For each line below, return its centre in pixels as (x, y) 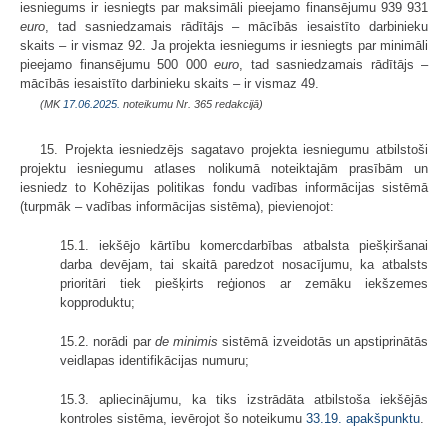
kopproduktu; (97, 302)
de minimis (186, 341)
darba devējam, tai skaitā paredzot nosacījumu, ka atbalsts (244, 264)
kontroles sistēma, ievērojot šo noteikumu (183, 418)
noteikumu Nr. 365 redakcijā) (191, 103)
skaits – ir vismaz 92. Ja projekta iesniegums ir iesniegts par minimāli (224, 45)
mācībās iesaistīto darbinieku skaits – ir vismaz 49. (169, 83)
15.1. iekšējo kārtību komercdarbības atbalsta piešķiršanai (244, 245)
